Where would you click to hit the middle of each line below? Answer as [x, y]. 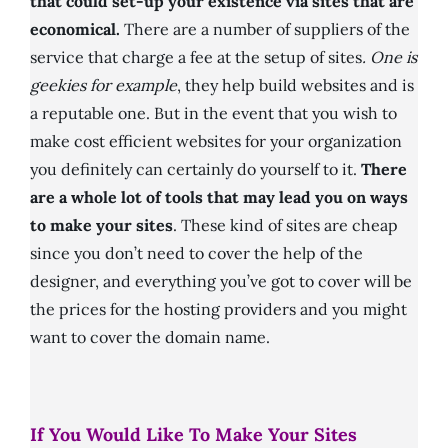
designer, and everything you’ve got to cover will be [221, 281]
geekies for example [103, 85]
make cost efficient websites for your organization [216, 141]
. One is [389, 57]
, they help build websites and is [295, 85]
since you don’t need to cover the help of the [196, 253]
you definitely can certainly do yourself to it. [195, 169]
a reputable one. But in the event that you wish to [213, 113]
